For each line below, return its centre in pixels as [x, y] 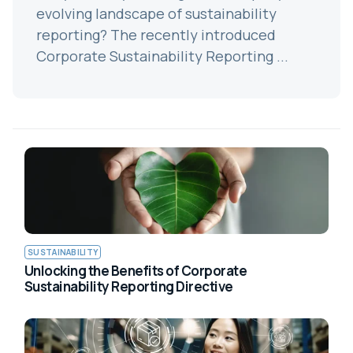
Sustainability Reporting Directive [129, 286]
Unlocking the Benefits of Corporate [136, 270]
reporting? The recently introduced [156, 34]
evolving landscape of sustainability [156, 13]
